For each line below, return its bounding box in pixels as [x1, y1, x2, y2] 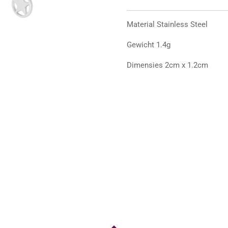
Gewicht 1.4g [127, 40, 170, 49]
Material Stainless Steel [127, 19, 208, 29]
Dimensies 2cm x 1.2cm [127, 60, 208, 70]
